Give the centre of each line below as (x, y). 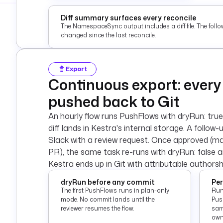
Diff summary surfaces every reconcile (128, 18)
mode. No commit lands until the (108, 199)
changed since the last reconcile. (108, 35)
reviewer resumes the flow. (97, 208)
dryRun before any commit (108, 182)
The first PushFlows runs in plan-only (115, 190)
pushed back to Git (114, 102)
